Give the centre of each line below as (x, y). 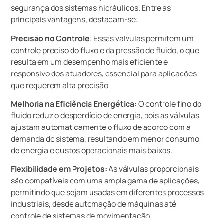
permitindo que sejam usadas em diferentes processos (108, 192)
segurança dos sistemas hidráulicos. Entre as (91, 8)
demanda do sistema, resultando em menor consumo (105, 138)
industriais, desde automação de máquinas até (94, 204)
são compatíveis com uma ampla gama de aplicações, (105, 181)
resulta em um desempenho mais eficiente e (90, 62)
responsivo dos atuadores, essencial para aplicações (104, 73)
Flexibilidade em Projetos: (59, 169)
